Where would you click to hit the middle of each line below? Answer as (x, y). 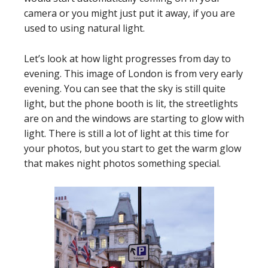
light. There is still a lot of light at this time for (127, 133)
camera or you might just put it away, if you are (130, 13)
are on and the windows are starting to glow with (134, 118)
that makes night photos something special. (122, 163)
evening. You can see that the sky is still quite (125, 88)
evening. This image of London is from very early (133, 73)
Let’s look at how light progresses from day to (127, 58)
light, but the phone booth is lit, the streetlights (131, 103)
